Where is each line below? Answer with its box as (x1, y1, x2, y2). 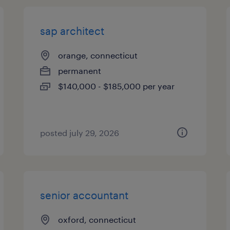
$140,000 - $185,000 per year (58, 81, 175, 91)
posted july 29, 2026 (40, 128, 120, 138)
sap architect (40, 25, 105, 37)
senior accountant (40, 189, 129, 201)
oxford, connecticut (58, 215, 137, 224)
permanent (58, 66, 102, 75)
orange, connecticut (58, 50, 138, 60)
